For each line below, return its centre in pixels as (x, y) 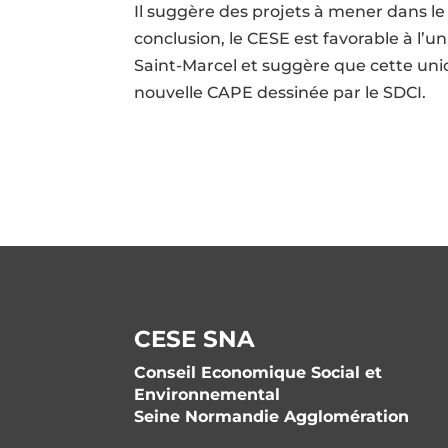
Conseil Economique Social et (258, 372)
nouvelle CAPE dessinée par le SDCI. (280, 92)
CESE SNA (195, 338)
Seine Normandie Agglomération (272, 416)
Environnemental (207, 394)
